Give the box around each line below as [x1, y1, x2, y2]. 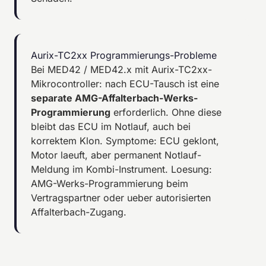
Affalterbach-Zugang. [31, 205, 126, 218]
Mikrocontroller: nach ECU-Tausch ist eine [31, 77, 219, 90]
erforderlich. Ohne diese [110, 106, 221, 118]
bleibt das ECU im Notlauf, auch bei [31, 120, 191, 132]
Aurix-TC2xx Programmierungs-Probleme [31, 49, 217, 61]
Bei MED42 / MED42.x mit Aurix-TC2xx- [31, 63, 212, 75]
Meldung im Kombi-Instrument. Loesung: [31, 163, 212, 175]
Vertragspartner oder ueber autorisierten [31, 191, 211, 204]
